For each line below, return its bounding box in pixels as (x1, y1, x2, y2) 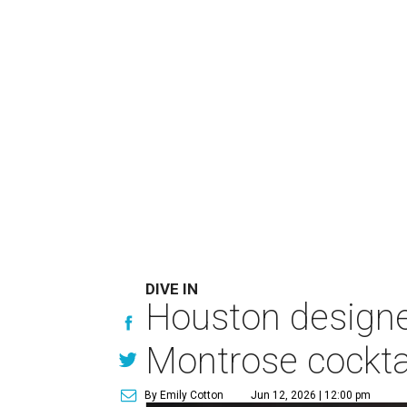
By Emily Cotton (144, 389, 224, 402)
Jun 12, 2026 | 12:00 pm (251, 389, 372, 402)
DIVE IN (145, 280, 199, 298)
